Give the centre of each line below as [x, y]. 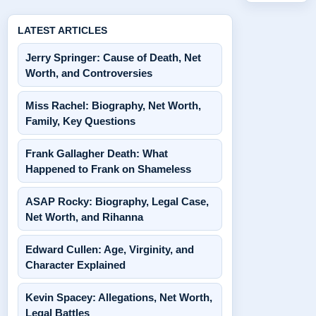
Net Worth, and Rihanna [84, 217]
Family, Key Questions [80, 121]
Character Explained [75, 265]
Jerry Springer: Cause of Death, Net [113, 57]
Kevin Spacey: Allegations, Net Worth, [119, 297]
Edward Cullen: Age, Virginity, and [110, 249]
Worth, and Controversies [89, 73]
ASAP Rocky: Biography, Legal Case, [117, 201]
